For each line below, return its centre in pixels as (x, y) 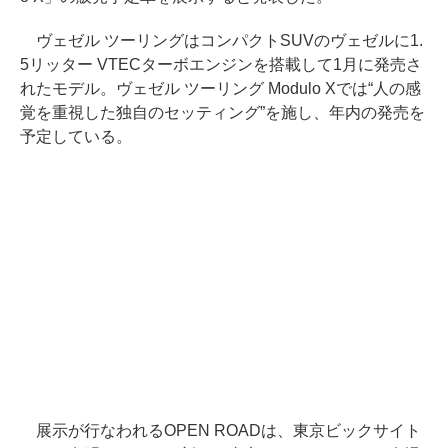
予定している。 (76, 137)
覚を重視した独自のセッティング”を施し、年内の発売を (222, 113)
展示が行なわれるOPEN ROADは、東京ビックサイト (220, 431)
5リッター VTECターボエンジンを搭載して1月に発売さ (221, 65)
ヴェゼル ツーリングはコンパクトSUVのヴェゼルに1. (221, 41)
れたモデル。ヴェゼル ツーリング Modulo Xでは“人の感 (220, 89)
